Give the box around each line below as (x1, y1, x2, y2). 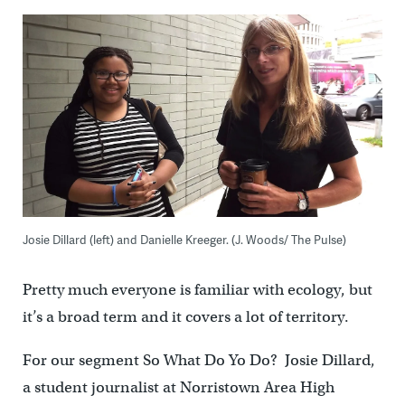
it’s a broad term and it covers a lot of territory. (22, 306, 356, 326)
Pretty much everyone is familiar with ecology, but (22, 279, 372, 299)
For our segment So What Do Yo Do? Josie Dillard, (22, 350, 375, 370)
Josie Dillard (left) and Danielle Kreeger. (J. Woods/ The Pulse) (22, 231, 346, 248)
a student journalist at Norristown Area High (22, 377, 334, 397)
